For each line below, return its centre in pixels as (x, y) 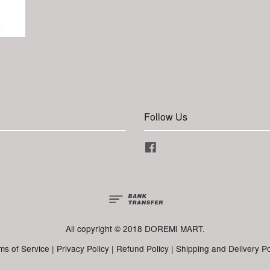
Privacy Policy (83, 249)
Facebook (176, 146)
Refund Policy (143, 249)
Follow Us (166, 116)
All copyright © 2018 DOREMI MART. (135, 229)
